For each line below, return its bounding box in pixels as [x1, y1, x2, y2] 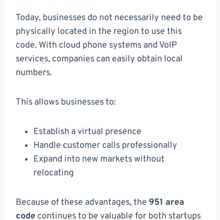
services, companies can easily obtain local [16, 54, 183, 65]
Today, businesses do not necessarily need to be [16, 12, 203, 24]
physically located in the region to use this [16, 26, 182, 38]
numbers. [16, 67, 52, 79]
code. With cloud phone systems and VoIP [16, 40, 177, 52]
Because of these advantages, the [16, 197, 149, 209]
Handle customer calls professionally [33, 140, 177, 152]
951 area [149, 197, 184, 209]
